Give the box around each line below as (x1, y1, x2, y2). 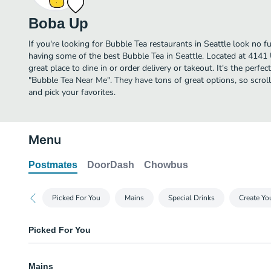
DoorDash (87, 160, 134, 170)
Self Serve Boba (28, 248, 100, 261)
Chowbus (144, 160, 188, 170)
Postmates (28, 160, 77, 170)
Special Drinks (168, 193, 215, 203)
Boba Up (28, 15, 88, 31)
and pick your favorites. (28, 87, 116, 98)
